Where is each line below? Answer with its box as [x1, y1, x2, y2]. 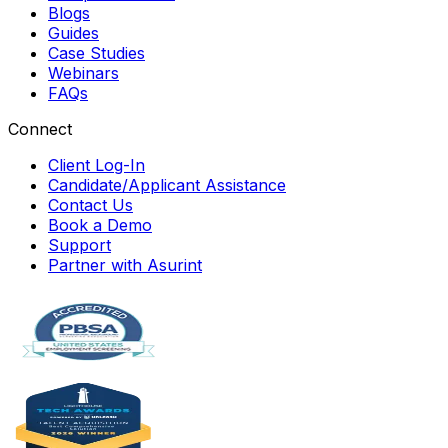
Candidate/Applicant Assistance [48, 174, 286, 195]
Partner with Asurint [48, 254, 202, 275]
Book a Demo [48, 214, 152, 235]
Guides [48, 22, 99, 43]
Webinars [48, 62, 119, 83]
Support [48, 234, 111, 255]
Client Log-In [48, 154, 145, 175]
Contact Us [48, 194, 133, 215]
